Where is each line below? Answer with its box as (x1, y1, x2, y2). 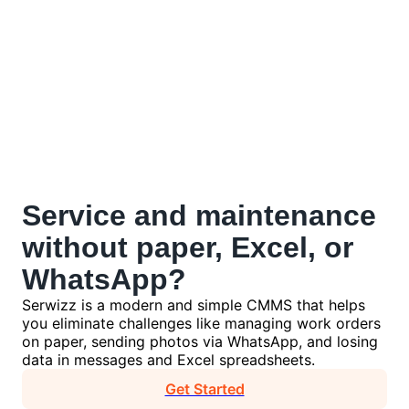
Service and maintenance (22, 199, 376, 232)
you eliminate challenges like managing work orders (22, 314, 381, 332)
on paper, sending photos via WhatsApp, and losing (22, 332, 378, 351)
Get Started (164, 380, 245, 398)
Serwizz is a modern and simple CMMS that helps (22, 296, 365, 314)
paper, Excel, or (128, 231, 353, 264)
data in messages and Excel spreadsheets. (22, 351, 315, 369)
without (22, 231, 128, 264)
